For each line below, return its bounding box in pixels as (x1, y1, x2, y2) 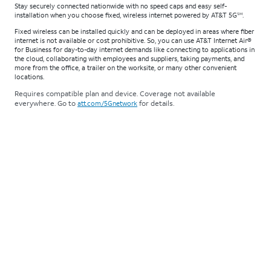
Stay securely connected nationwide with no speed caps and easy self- (15, 1, 227, 10)
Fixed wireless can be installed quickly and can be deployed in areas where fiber (15, 27, 254, 36)
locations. (15, 72, 44, 81)
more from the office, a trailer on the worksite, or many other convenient (15, 63, 237, 72)
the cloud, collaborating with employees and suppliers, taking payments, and (15, 54, 244, 63)
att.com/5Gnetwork (77, 99, 137, 108)
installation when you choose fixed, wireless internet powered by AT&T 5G (15, 10, 237, 19)
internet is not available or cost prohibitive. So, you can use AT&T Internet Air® (15, 36, 252, 45)
